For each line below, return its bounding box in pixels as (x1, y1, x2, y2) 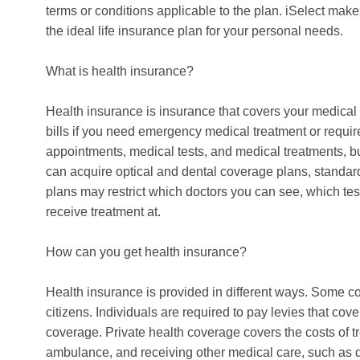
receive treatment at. (46, 205, 161, 219)
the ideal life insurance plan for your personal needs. (46, 24, 343, 39)
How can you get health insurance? (46, 245, 247, 260)
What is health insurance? (46, 64, 194, 79)
